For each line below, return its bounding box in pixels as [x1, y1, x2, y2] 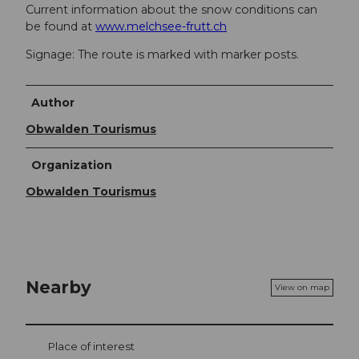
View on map [275, 281, 329, 292]
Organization [31, 157, 113, 172]
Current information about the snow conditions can [26, 2, 317, 18]
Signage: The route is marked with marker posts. [26, 47, 299, 63]
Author [31, 95, 75, 110]
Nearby [26, 276, 91, 298]
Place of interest [48, 339, 135, 353]
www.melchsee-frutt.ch [95, 19, 227, 34]
